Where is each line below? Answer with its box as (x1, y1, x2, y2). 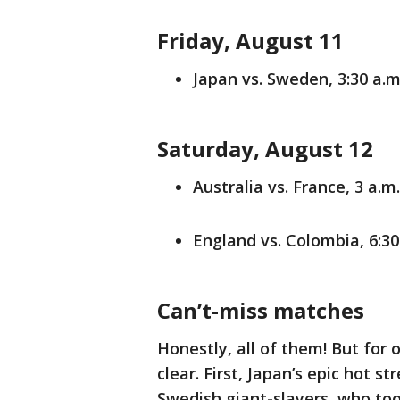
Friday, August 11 (157, 26, 344, 56)
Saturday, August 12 (157, 134, 379, 164)
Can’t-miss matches (157, 296, 364, 326)
